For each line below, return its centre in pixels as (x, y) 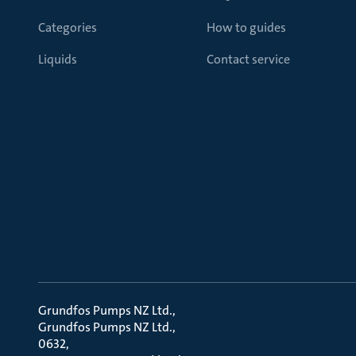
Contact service (248, 59)
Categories (68, 27)
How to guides (246, 27)
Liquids (58, 59)
